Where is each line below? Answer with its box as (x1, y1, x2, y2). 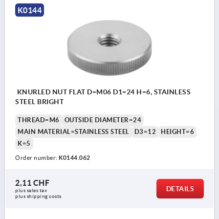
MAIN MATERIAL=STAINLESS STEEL (18, 128, 130, 136)
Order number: (15, 154, 59, 161)
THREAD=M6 (18, 116, 60, 124)
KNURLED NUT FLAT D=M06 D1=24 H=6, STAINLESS (15, 88, 69, 96)
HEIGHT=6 (161, 128, 194, 136)
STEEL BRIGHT (15, 98, 64, 106)
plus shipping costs (15, 194, 62, 199)
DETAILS (166, 185, 194, 193)
